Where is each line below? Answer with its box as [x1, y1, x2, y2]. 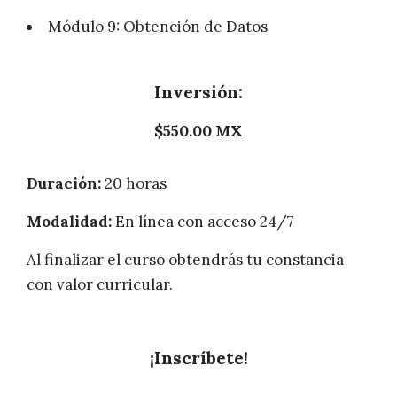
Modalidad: [27, 212, 115, 232]
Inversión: [154, 81, 243, 104]
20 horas [105, 174, 170, 194]
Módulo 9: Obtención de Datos [48, 17, 268, 37]
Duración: [27, 174, 105, 194]
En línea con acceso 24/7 [115, 212, 294, 232]
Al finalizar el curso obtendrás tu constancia [27, 250, 344, 270]
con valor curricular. [27, 275, 176, 295]
